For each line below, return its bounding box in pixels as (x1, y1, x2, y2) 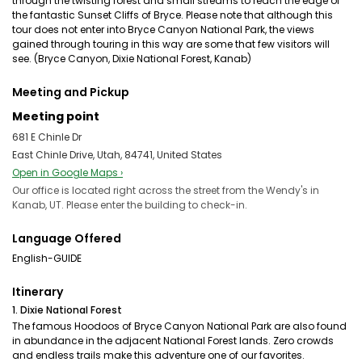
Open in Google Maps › (12, 166, 123, 179)
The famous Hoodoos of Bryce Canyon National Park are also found (12, 319, 347, 333)
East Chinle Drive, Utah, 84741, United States (12, 148, 222, 162)
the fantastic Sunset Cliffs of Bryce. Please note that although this (12, 8, 333, 22)
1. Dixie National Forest (12, 303, 122, 317)
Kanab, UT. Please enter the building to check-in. (12, 198, 247, 212)
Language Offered (12, 230, 121, 246)
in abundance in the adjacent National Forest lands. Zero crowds (12, 334, 334, 347)
